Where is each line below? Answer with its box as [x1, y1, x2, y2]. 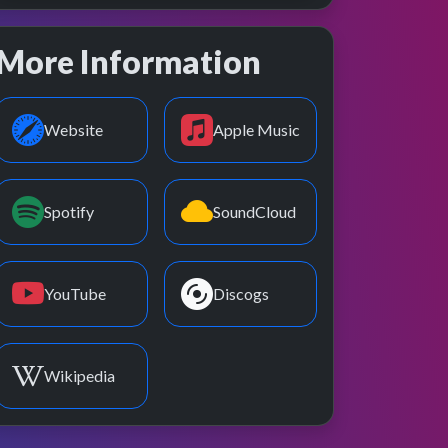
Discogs [213, 284, 269, 304]
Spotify [44, 202, 94, 222]
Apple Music [213, 120, 300, 140]
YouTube [44, 284, 106, 304]
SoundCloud [213, 202, 296, 222]
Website [44, 120, 103, 140]
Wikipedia [44, 366, 115, 386]
